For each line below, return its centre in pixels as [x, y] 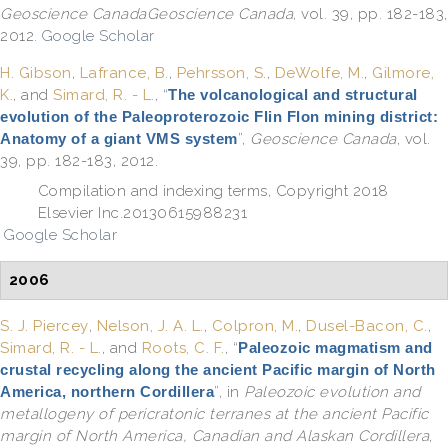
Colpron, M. [254, 325]
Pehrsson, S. [221, 73]
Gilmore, [403, 73]
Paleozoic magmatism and [335, 347]
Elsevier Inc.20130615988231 [142, 212]
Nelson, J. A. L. [150, 325]
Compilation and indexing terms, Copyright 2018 [213, 190]
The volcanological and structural [293, 94]
